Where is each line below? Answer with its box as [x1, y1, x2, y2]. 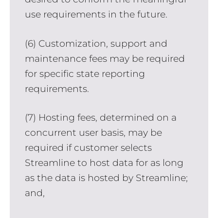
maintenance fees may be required [24, 53, 185, 64]
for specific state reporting [24, 68, 145, 79]
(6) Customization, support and [24, 37, 167, 49]
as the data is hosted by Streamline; [24, 172, 188, 184]
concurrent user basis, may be [24, 127, 162, 139]
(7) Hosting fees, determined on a [24, 112, 177, 124]
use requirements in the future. [24, 9, 167, 20]
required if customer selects [24, 142, 152, 154]
